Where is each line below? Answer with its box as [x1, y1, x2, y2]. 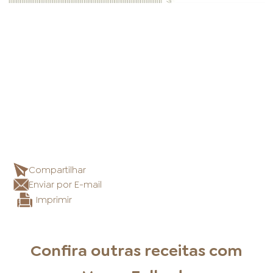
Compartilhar [28, 164, 86, 177]
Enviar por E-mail [28, 179, 102, 191]
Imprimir [35, 194, 72, 207]
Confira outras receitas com [30, 239, 243, 261]
